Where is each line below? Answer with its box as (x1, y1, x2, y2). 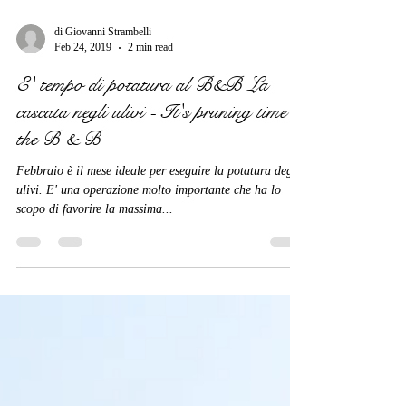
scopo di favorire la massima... (16, 362, 173, 375)
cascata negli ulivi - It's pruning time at (16, 258, 306, 284)
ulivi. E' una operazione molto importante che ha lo (16, 343, 281, 356)
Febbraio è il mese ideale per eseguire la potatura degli (16, 324, 300, 337)
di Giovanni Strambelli (54, 185, 151, 198)
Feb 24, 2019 (54, 200, 111, 213)
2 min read (128, 200, 173, 213)
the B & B (16, 285, 101, 311)
